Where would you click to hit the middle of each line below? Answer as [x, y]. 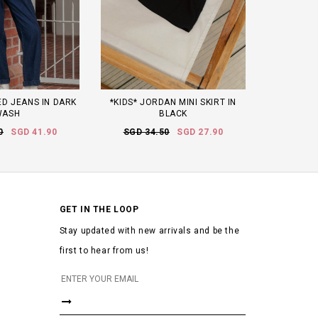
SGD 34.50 [146, 132]
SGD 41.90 [34, 132]
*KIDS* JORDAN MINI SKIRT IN [173, 103]
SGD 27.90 [200, 132]
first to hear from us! [104, 251]
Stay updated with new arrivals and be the [149, 231]
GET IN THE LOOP [99, 210]
